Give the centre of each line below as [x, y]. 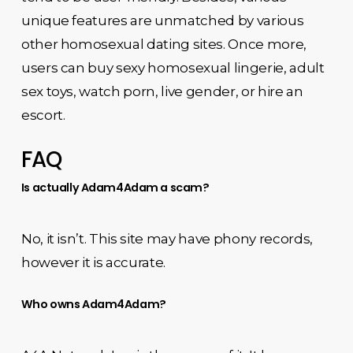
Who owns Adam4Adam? [93, 304]
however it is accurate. [93, 262]
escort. [43, 115]
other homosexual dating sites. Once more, [163, 44]
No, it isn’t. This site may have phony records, [167, 239]
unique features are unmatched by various [162, 20]
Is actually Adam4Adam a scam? [115, 188]
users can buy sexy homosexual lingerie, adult [173, 67]
